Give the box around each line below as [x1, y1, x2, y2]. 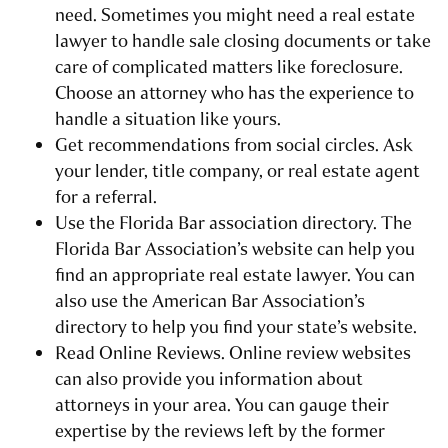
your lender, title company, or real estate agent [55, 159, 420, 184]
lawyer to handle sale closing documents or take [55, 29, 431, 54]
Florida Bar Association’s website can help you [55, 237, 415, 262]
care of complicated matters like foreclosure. [55, 55, 403, 80]
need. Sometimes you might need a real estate [55, 3, 415, 28]
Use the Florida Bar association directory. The [55, 211, 412, 236]
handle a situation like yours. [55, 107, 281, 132]
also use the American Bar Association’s [55, 289, 365, 314]
